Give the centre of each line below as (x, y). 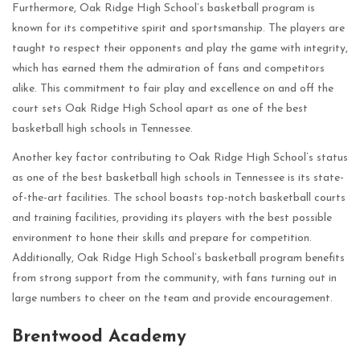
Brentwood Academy (99, 337)
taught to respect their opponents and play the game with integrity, (180, 48)
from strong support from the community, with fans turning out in (174, 279)
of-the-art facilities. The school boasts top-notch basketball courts (179, 198)
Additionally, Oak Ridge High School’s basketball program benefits (178, 259)
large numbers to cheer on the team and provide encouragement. (172, 299)
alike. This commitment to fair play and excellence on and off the (173, 88)
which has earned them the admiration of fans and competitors (168, 68)
